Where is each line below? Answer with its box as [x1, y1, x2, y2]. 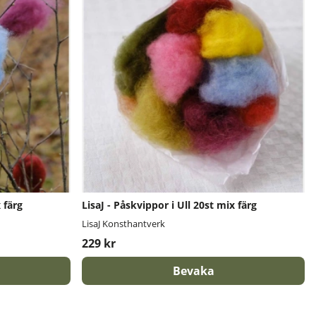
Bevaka [172, 263, 214, 279]
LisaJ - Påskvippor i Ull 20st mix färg [82, 198, 257, 212]
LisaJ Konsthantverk [82, 217, 165, 230]
